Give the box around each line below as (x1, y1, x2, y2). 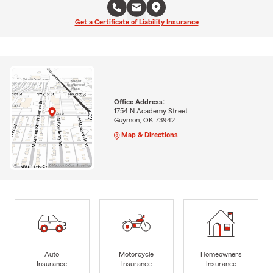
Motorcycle (119, 250, 154, 258)
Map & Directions (121, 130, 178, 138)
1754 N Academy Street (113, 107, 188, 115)
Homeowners (200, 250, 242, 258)
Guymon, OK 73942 (113, 116, 175, 124)
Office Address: (113, 97, 165, 105)
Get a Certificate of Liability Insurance (74, 18, 199, 26)
